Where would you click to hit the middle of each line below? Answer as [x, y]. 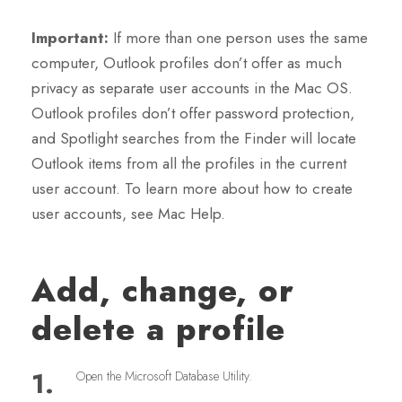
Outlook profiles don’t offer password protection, [193, 114]
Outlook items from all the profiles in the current [189, 164]
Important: [72, 38]
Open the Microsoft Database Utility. [164, 376]
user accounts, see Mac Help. [128, 214]
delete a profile [158, 329]
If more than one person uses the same [240, 38]
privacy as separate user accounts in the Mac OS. [192, 88]
